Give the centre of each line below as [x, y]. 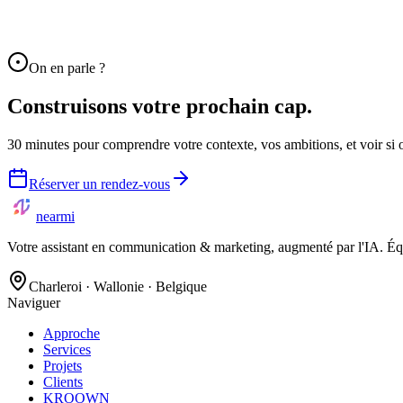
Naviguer [34, 302]
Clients [63, 381]
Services [67, 349]
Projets [63, 365]
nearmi [55, 216]
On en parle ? [67, 67]
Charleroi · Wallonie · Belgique [118, 286]
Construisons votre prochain [138, 106]
